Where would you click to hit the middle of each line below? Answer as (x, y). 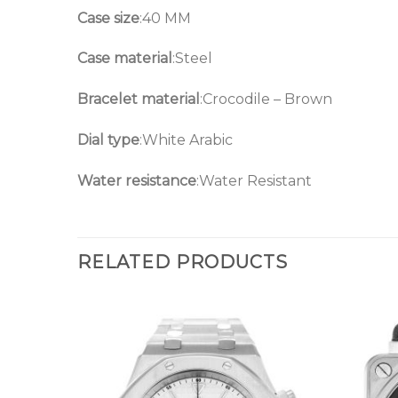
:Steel (192, 59)
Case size (108, 18)
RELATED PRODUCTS (183, 262)
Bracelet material (139, 99)
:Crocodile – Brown (266, 99)
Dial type (108, 140)
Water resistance (137, 180)
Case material (125, 59)
